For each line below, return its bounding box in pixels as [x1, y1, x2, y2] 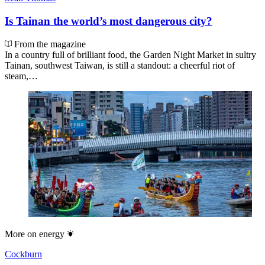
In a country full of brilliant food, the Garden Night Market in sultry [5, 49, 256, 60]
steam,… [5, 70, 38, 81]
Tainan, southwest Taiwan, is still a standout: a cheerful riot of [5, 60, 235, 70]
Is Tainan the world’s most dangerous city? [5, 15, 212, 28]
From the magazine [12, 38, 86, 49]
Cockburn [5, 248, 42, 259]
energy [39, 228, 64, 239]
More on [5, 228, 37, 239]
